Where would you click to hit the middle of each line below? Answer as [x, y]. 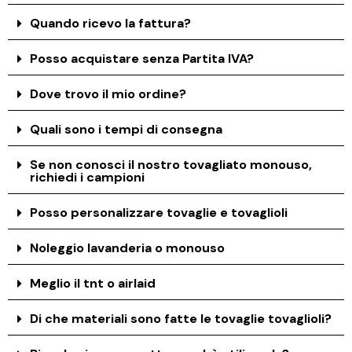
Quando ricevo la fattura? [111, 23]
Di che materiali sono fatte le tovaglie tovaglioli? [181, 318]
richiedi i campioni [88, 177]
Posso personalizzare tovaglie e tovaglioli [159, 212]
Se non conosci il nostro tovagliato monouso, [171, 164]
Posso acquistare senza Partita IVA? [142, 58]
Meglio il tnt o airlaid [93, 283]
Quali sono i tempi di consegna [126, 129]
